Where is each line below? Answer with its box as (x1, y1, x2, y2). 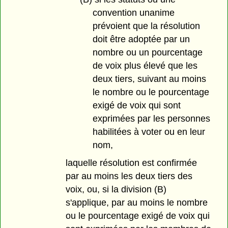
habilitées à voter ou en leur (92, 126, 205, 137)
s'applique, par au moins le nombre (66, 197, 208, 208)
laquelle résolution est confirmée (66, 157, 197, 168)
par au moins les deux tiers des (66, 170, 193, 181)
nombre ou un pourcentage (92, 47, 203, 58)
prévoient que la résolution (92, 20, 200, 31)
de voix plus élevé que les (92, 60, 197, 71)
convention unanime (92, 7, 175, 18)
